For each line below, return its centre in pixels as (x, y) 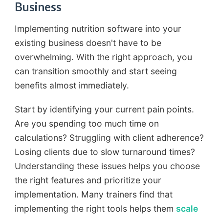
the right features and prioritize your (88, 180)
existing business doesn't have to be (88, 43)
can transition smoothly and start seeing (96, 71)
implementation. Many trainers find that (94, 194)
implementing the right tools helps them (95, 208)
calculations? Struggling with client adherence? (109, 137)
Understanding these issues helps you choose (107, 166)
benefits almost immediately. (72, 85)
